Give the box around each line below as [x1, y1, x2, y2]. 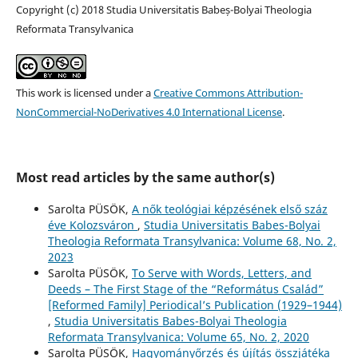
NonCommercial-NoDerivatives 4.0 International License [15, 104, 282, 119]
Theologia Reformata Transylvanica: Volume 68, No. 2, [47, 233, 336, 249]
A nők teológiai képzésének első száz [131, 201, 328, 217]
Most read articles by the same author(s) [15, 168, 275, 186]
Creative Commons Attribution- [153, 85, 303, 100]
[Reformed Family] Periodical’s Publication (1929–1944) [47, 296, 342, 312]
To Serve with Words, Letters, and [131, 265, 312, 280]
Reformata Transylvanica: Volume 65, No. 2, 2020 [47, 328, 309, 344]
